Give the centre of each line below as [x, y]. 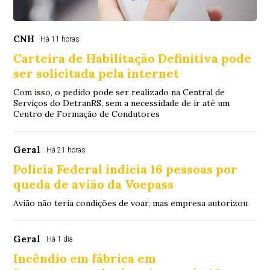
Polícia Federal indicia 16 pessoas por [126, 169]
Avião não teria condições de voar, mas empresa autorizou [131, 203]
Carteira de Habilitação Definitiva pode [133, 58]
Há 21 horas [66, 150]
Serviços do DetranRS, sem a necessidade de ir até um [122, 103]
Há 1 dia [60, 239]
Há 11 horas [60, 39]
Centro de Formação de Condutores [87, 114]
